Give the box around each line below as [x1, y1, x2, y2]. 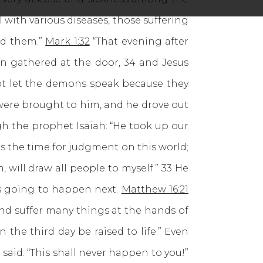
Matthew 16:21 [121, 184, 189, 195]
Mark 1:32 [45, 36, 90, 47]
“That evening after [89, 36, 189, 47]
